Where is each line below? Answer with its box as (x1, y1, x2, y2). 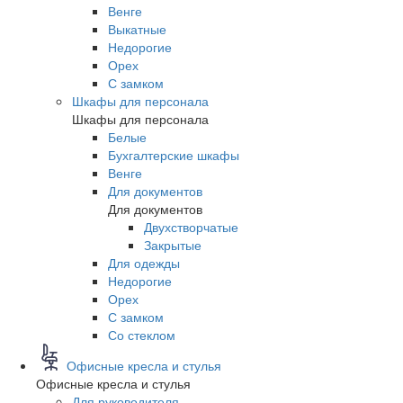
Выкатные (108, 20, 166, 39)
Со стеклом (108, 326, 175, 345)
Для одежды (108, 254, 180, 273)
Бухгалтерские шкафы (108, 146, 239, 165)
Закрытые (144, 236, 201, 255)
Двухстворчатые (144, 218, 238, 237)
